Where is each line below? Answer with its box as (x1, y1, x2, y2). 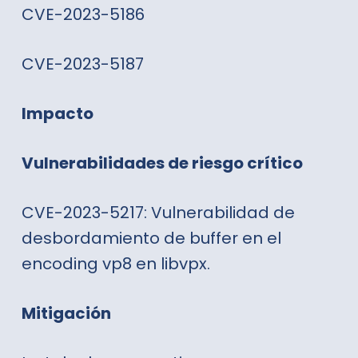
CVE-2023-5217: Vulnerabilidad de (21, 201, 295, 224)
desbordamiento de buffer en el (21, 226, 281, 249)
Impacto (21, 101, 93, 125)
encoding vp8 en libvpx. (21, 252, 210, 275)
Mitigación (21, 301, 111, 324)
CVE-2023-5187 (21, 52, 144, 75)
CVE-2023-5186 (21, 2, 145, 26)
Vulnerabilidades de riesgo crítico (21, 151, 303, 174)
